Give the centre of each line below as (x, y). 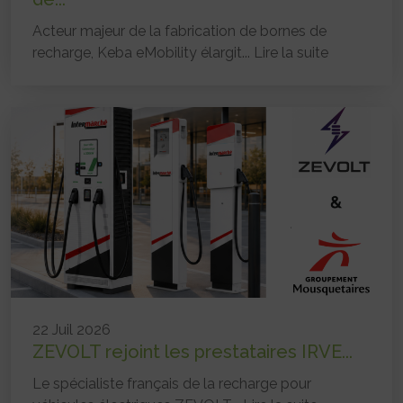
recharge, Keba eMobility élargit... (143, 52)
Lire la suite (291, 52)
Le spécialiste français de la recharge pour (172, 383)
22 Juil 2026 (72, 329)
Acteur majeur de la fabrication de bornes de (179, 31)
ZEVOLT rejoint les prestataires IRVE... (193, 351)
